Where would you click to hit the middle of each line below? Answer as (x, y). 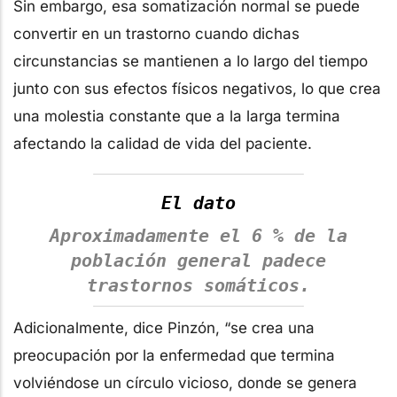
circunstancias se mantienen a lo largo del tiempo (191, 61)
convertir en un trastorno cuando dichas (156, 33)
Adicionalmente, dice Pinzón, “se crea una (164, 328)
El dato (198, 203)
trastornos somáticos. (198, 286)
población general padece (198, 261)
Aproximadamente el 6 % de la (198, 236)
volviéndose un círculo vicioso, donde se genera (185, 383)
